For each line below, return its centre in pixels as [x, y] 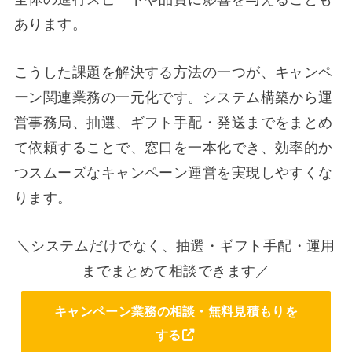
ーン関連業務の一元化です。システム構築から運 [173, 98]
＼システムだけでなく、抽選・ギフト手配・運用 [176, 246]
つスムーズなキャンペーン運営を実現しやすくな [173, 173]
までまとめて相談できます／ [176, 271]
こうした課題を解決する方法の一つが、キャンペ [173, 73]
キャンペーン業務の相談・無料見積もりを [176, 311]
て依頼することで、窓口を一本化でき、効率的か [173, 148]
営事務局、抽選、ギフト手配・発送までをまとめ [173, 123]
